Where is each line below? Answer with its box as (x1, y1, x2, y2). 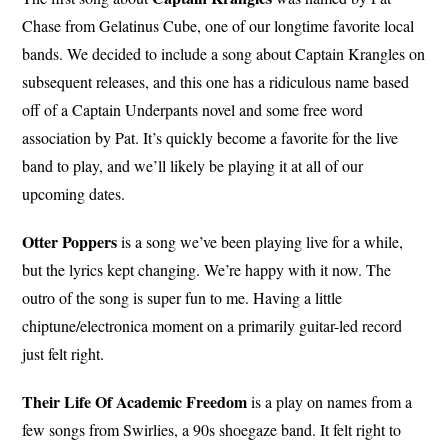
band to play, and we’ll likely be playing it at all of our (22, 154, 364, 176)
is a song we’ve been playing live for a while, (117, 230, 404, 252)
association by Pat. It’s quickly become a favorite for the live (22, 126, 399, 148)
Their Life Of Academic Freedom (22, 389, 248, 413)
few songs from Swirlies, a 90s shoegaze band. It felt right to (22, 418, 402, 440)
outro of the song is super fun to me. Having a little (22, 286, 343, 308)
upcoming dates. (22, 182, 126, 204)
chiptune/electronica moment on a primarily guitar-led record (22, 314, 403, 336)
